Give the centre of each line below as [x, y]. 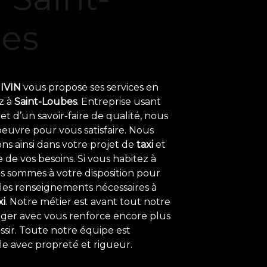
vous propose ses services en [90, 87]
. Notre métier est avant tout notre [88, 201]
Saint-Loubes [46, 101]
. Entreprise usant [119, 101]
